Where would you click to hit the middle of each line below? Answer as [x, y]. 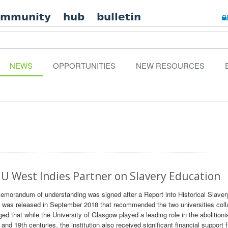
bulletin [119, 17]
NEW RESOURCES [170, 65]
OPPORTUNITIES [84, 65]
